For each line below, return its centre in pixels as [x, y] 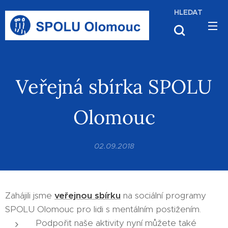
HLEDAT [188, 12]
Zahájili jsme [30, 195]
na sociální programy [163, 195]
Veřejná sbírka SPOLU [114, 87]
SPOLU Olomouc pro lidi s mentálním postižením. [104, 209]
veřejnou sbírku [88, 195]
